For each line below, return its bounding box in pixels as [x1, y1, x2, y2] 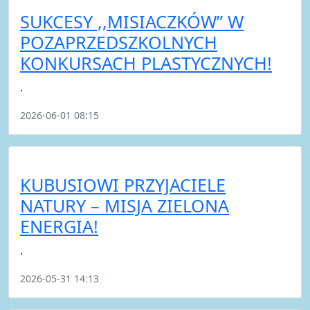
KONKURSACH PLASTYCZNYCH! [20, 51, 272, 75]
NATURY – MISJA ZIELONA [20, 193, 229, 217]
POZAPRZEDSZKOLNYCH [20, 30, 217, 54]
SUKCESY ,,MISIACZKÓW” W [20, 9, 244, 33]
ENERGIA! [20, 214, 98, 238]
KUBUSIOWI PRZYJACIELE [20, 172, 226, 197]
